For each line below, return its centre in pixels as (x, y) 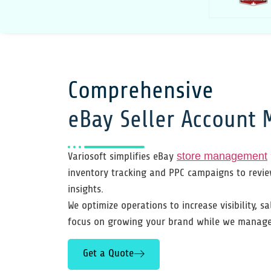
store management (222, 156)
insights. (86, 189)
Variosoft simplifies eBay (122, 157)
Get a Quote (108, 253)
